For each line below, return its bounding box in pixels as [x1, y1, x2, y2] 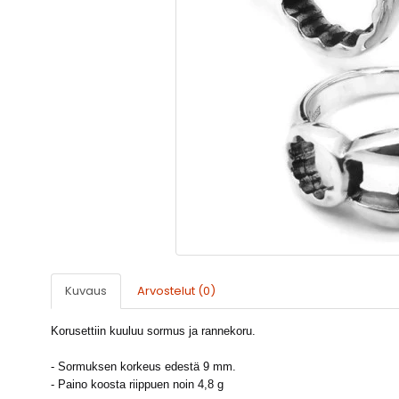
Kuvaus [65, 282, 107, 300]
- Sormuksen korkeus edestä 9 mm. [51, 360, 236, 374]
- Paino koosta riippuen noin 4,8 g [51, 378, 224, 392]
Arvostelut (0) [137, 282, 216, 300]
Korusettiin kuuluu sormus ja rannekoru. [51, 324, 256, 338]
